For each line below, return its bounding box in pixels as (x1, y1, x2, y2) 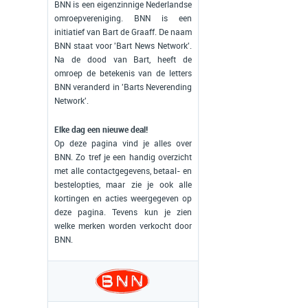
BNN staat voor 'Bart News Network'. (54, 41, 192, 51)
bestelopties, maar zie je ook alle (54, 180, 192, 190)
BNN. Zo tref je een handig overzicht (54, 153, 192, 162)
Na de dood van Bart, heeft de (54, 55, 192, 65)
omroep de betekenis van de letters (54, 69, 192, 78)
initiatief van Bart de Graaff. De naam (54, 27, 192, 37)
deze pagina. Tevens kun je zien (54, 208, 192, 217)
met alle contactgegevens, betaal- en (54, 166, 192, 176)
